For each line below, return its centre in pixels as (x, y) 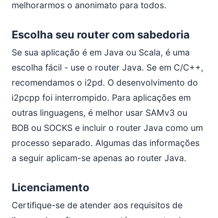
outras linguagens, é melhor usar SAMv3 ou (100, 113)
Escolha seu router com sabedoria (101, 35)
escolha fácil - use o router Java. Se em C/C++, (108, 67)
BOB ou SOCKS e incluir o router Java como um (107, 128)
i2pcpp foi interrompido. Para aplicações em (101, 98)
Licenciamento (51, 187)
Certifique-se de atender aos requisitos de (97, 205)
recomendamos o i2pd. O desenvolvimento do (105, 82)
